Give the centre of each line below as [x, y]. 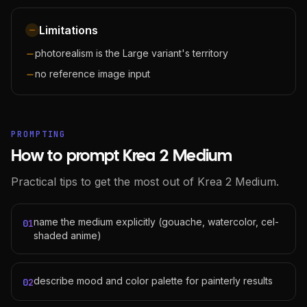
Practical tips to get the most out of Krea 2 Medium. [145, 182]
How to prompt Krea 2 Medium [122, 157]
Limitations [69, 30]
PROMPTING [39, 134]
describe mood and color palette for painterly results [153, 281]
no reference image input [93, 74]
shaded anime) [67, 235]
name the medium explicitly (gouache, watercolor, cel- [156, 222]
